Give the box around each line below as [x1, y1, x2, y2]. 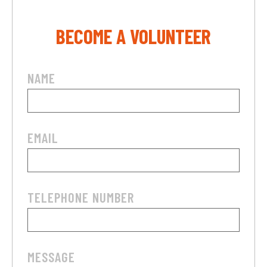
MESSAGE [27, 248, 75, 265]
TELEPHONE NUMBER [27, 188, 134, 206]
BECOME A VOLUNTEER [56, 23, 211, 48]
